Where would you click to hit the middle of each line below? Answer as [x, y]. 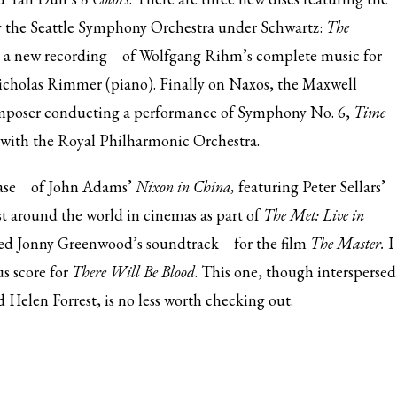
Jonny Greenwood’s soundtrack [118, 243]
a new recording [55, 55]
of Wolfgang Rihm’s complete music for [250, 55]
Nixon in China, [187, 187]
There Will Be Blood [133, 272]
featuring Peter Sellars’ [312, 187]
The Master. [347, 243]
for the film [270, 243]
